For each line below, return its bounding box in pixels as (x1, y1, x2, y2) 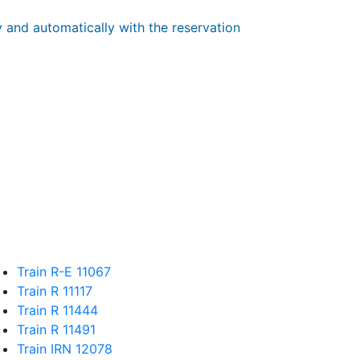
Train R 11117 (17, 283, 92, 299)
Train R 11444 (17, 302, 98, 318)
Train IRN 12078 (17, 341, 112, 357)
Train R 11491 (17, 321, 96, 337)
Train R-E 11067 (17, 264, 111, 280)
